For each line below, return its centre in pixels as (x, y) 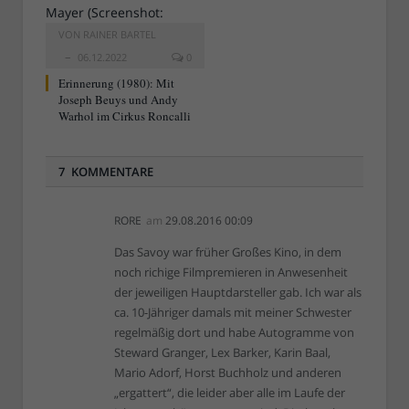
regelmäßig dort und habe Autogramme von (234, 333)
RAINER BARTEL (120, 35)
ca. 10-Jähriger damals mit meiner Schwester (233, 313)
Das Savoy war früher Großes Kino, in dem (228, 252)
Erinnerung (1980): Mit (116, 84)
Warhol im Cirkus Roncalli (125, 116)
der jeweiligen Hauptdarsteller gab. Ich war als (238, 293)
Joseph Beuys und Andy (118, 100)
